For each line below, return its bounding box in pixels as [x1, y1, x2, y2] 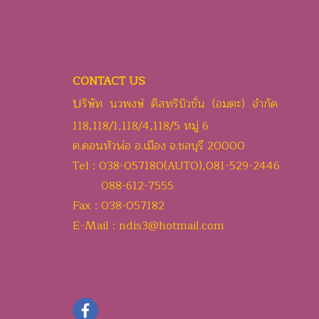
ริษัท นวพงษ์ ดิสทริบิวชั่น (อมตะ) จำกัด [82, 95, 278, 113]
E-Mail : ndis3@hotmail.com [73, 216, 224, 235]
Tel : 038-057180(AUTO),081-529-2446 [73, 157, 280, 175]
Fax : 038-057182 [73, 197, 164, 215]
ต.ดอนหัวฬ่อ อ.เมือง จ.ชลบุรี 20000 [73, 137, 249, 155]
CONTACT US [73, 72, 145, 90]
